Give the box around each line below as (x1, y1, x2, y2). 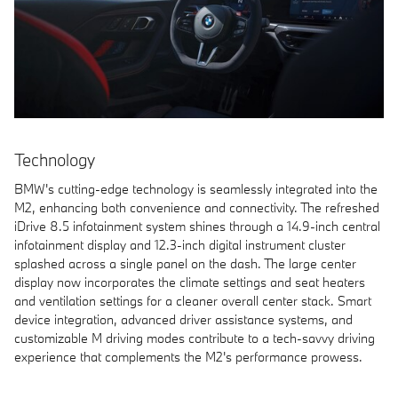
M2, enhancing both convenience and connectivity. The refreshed (14, 198, 379, 216)
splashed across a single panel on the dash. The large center (14, 254, 356, 272)
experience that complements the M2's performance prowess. (14, 347, 362, 365)
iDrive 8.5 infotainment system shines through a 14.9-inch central (14, 217, 380, 235)
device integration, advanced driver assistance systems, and (14, 310, 353, 328)
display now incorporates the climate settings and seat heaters (14, 273, 365, 291)
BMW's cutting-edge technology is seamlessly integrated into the (14, 179, 378, 197)
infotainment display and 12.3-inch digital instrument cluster (14, 235, 346, 253)
